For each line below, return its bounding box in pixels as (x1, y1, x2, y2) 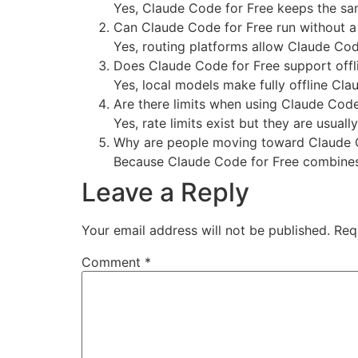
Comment (82, 254, 145, 271)
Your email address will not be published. (82, 222, 330, 239)
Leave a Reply (82, 177, 249, 209)
